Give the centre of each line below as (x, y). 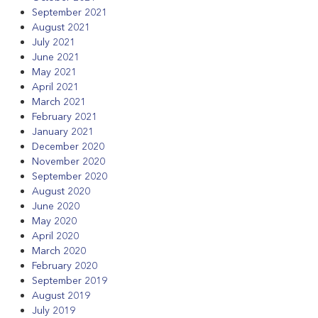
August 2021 (61, 27)
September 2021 (70, 12)
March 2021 (59, 102)
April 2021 (55, 87)
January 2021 (63, 132)
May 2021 (54, 72)
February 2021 (65, 117)
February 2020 (65, 266)
